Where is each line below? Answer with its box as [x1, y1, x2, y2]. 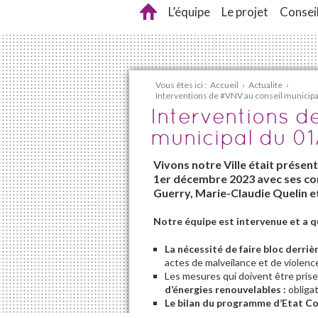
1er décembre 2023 [153, 172, 257, 185]
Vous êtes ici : [155, 79, 207, 90]
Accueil [210, 79, 238, 90]
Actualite [248, 79, 283, 90]
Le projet [221, 4, 268, 19]
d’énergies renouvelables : [165, 283, 286, 295]
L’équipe [168, 4, 210, 19]
